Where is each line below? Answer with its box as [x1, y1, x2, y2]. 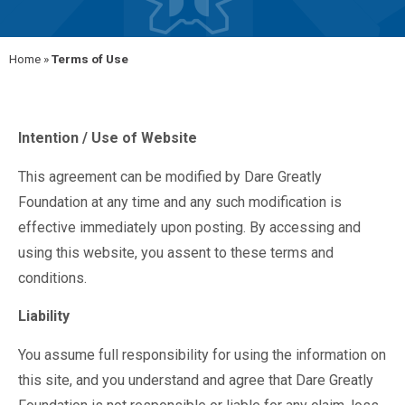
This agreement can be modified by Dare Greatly [18, 167, 322, 185]
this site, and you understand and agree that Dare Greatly [18, 371, 373, 389]
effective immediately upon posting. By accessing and [18, 218, 361, 236]
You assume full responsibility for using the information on [18, 345, 386, 363]
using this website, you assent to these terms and [18, 243, 334, 261]
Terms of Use [52, 52, 128, 67]
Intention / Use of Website [18, 129, 197, 147]
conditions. [18, 268, 87, 287]
